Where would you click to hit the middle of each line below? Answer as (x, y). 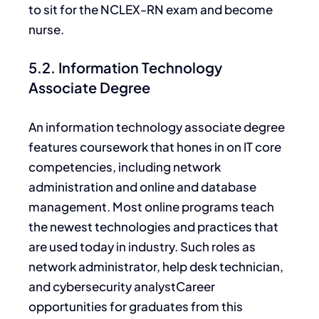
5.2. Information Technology (125, 68)
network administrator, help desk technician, (156, 266)
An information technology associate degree (157, 126)
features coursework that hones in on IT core (155, 146)
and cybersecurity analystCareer (122, 286)
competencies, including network (125, 166)
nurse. (46, 29)
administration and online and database (142, 186)
